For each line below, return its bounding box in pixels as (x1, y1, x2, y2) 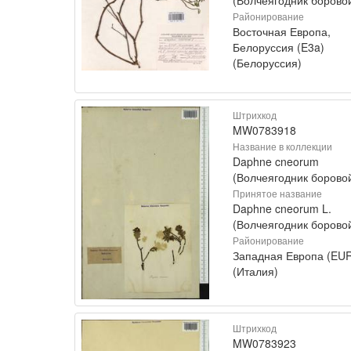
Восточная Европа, (233, 23, 331, 39)
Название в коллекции (233, 139, 332, 153)
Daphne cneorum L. (233, 200, 331, 216)
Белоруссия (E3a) (233, 38, 324, 55)
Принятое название (233, 186, 322, 200)
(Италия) (233, 262, 278, 279)
